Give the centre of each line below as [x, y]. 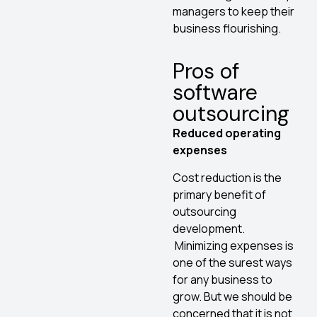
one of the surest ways [232, 262]
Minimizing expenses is [233, 245]
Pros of [206, 71]
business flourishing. [227, 28]
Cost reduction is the [227, 177]
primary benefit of [219, 194]
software [215, 93]
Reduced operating [227, 133]
